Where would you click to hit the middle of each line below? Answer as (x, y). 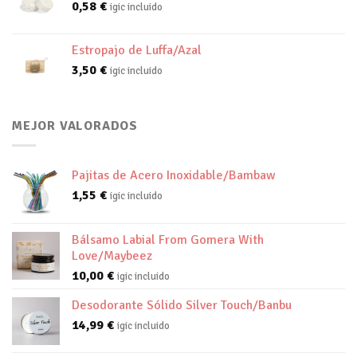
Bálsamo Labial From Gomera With (168, 240)
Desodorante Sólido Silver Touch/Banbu (182, 306)
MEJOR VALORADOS (75, 126)
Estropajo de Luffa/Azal (137, 50)
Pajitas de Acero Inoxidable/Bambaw (174, 176)
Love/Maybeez (112, 256)
